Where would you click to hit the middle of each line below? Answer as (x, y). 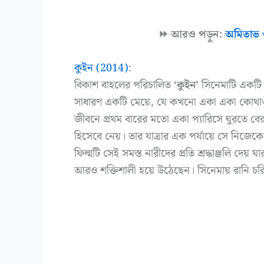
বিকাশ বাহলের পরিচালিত (124, 85)
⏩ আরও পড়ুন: (192, 34)
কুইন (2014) (101, 68)
